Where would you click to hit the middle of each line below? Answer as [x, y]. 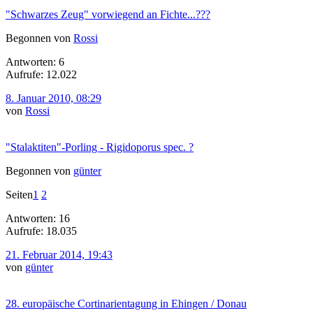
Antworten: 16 [38, 218]
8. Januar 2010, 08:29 [53, 98]
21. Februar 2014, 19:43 [59, 254]
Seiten [19, 194]
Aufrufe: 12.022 [41, 74]
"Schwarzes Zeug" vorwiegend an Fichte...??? [108, 14]
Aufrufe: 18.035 [41, 231]
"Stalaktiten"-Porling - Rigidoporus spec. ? [100, 147]
